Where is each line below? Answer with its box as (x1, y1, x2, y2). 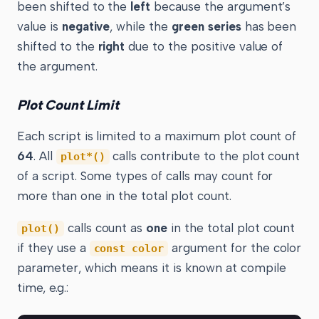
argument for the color (168, 241, 302, 256)
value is (17, 19, 62, 33)
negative (61, 19, 110, 33)
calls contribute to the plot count (109, 149, 300, 164)
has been (241, 19, 297, 33)
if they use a (17, 241, 90, 256)
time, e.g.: (17, 281, 68, 296)
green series (172, 19, 241, 33)
